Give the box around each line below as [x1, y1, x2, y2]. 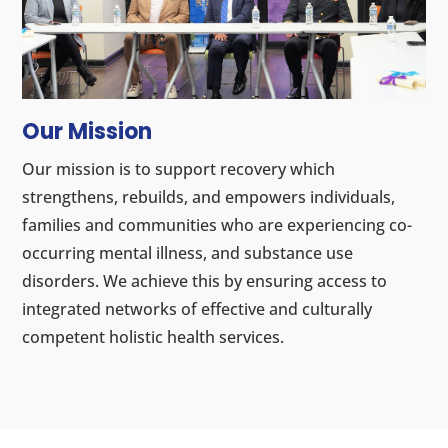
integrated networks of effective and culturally [22, 297, 373, 320]
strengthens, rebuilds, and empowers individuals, [22, 185, 396, 208]
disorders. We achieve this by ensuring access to [22, 269, 388, 292]
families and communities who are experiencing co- [22, 213, 413, 236]
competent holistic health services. [22, 325, 285, 348]
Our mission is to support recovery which [22, 157, 336, 180]
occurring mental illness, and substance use [22, 241, 354, 264]
